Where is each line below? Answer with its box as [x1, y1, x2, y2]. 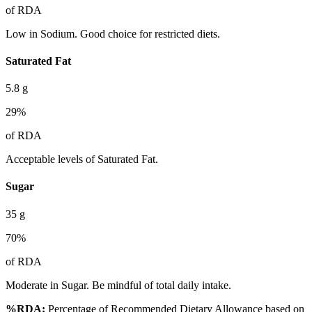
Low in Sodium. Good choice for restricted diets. [6, 27, 220, 40]
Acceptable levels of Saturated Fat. [6, 153, 158, 166]
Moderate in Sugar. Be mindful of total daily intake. [6, 279, 231, 291]
